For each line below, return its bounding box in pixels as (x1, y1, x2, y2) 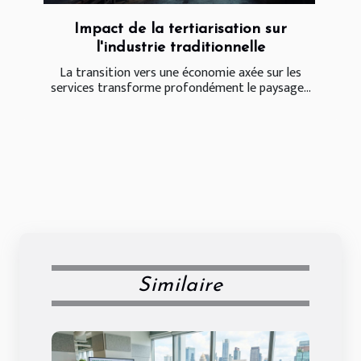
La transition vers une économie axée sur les (60, 61, 301, 84)
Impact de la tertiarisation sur (74, 21, 287, 37)
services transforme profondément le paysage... (50, 77, 311, 99)
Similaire (138, 275, 223, 296)
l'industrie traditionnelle (96, 39, 265, 56)
